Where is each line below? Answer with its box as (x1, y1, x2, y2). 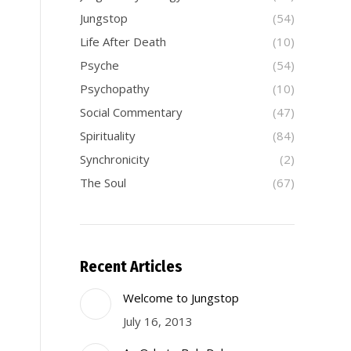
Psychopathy (80, 81, 150, 96)
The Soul (80, 175, 126, 190)
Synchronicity (80, 151, 150, 167)
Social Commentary (80, 104, 183, 120)
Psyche (80, 57, 119, 73)
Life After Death (80, 34, 166, 49)
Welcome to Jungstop (123, 290, 239, 306)
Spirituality (80, 128, 136, 143)
